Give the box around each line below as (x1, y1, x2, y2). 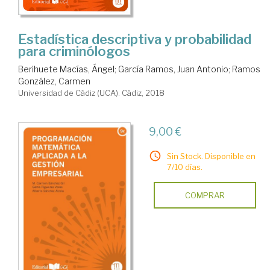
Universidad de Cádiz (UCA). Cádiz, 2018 (18, 87, 165, 98)
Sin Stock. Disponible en (166, 151, 256, 161)
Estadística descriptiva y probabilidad (18, 31, 251, 47)
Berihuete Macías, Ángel (18, 63, 115, 74)
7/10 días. (166, 162, 202, 172)
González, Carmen (18, 75, 90, 86)
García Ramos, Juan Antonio (118, 63, 228, 74)
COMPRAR (184, 190, 225, 200)
